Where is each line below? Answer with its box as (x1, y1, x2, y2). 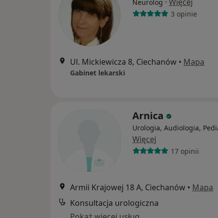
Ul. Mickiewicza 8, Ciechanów (70, 56, 177, 67)
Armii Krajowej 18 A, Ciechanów (70, 182, 185, 193)
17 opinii (170, 146, 199, 156)
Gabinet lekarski (70, 68, 125, 77)
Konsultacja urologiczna (70, 198, 159, 208)
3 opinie (170, 9, 197, 18)
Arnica (132, 109, 166, 122)
